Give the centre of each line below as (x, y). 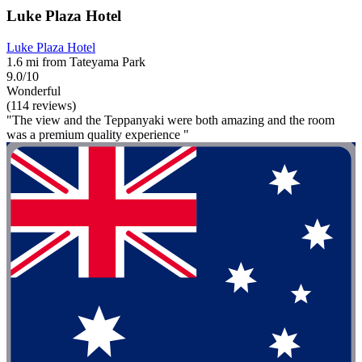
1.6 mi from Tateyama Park (76, 62)
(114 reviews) (41, 106)
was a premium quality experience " (98, 135)
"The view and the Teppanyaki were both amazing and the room (170, 120)
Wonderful (34, 91)
